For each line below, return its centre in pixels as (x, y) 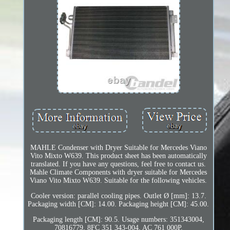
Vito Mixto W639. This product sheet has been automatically (118, 156)
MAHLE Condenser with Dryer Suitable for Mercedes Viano (118, 147)
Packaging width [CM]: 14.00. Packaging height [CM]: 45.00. (119, 204)
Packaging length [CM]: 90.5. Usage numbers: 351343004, (118, 219)
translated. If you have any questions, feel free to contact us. (119, 164)
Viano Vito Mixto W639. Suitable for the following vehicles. (119, 180)
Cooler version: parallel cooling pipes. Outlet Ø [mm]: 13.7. (118, 196)
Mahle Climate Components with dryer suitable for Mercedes (119, 172)
